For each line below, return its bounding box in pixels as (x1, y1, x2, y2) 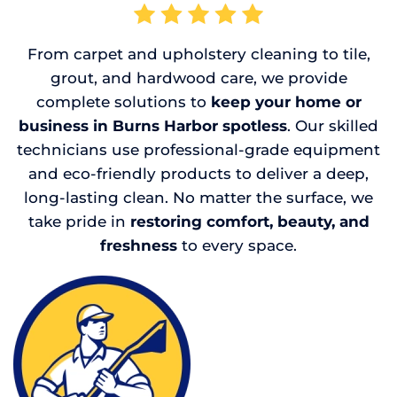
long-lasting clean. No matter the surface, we (24, 189, 373, 207)
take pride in (27, 213, 130, 231)
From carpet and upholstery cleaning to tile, (27, 45, 370, 64)
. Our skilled (287, 117, 378, 136)
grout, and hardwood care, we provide (50, 69, 347, 88)
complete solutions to (35, 93, 211, 112)
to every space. (177, 237, 297, 255)
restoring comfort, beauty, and (129, 213, 370, 231)
